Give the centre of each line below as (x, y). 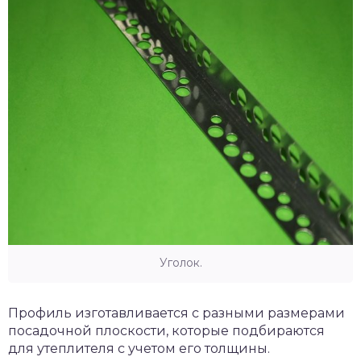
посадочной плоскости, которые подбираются (166, 330)
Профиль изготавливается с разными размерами (176, 313)
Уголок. (180, 262)
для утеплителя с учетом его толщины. (139, 348)
